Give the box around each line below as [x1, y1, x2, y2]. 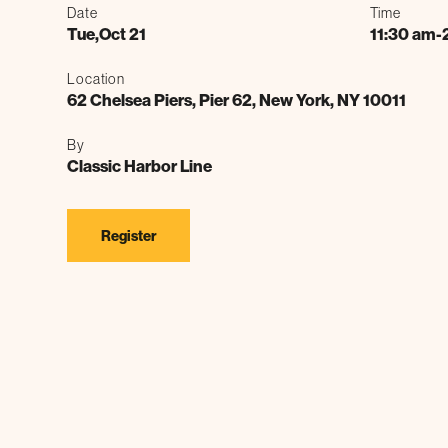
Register [100, 226, 157, 245]
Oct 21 [99, 23, 147, 44]
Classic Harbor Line [67, 155, 213, 176]
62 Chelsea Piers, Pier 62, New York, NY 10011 [67, 89, 407, 110]
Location [67, 70, 125, 87]
